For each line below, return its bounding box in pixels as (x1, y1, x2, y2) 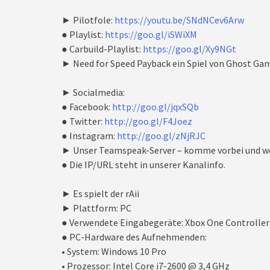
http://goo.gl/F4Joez (104, 115, 192, 127)
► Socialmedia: (61, 86, 125, 98)
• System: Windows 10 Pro (61, 245, 166, 257)
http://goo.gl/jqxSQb (112, 101, 199, 113)
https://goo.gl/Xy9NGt (143, 43, 236, 55)
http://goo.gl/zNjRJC (117, 130, 206, 142)
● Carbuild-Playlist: (61, 43, 143, 55)
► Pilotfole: (61, 14, 115, 26)
